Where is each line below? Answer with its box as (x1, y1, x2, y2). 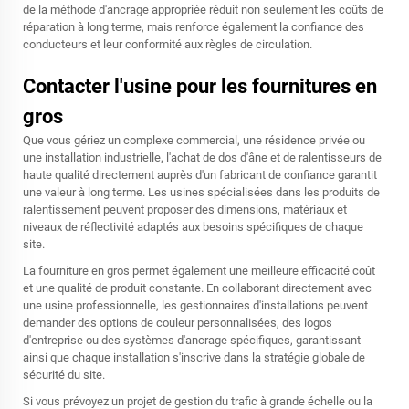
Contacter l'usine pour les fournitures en (23, 75, 377, 98)
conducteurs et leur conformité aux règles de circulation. (23, 37, 312, 51)
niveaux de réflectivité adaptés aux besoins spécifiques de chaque (23, 220, 363, 234)
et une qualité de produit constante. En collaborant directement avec (23, 281, 372, 295)
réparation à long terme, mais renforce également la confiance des (23, 20, 364, 34)
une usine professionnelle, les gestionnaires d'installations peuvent (23, 299, 368, 312)
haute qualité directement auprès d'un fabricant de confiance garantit (23, 168, 377, 182)
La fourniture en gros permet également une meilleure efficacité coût (23, 264, 375, 278)
